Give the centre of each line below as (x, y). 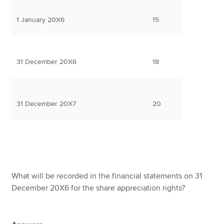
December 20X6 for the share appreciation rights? (98, 188)
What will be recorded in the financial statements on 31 (107, 176)
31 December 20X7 (46, 103)
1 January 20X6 (41, 19)
